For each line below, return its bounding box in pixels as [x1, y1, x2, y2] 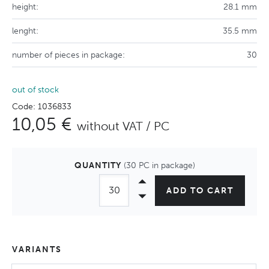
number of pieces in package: [12, 50, 125, 60]
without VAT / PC [77, 119, 170, 133]
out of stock [12, 85, 59, 95]
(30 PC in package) [123, 160, 195, 171]
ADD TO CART [166, 185, 234, 196]
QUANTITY [74, 160, 124, 171]
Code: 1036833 [12, 101, 71, 112]
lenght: [12, 26, 38, 36]
